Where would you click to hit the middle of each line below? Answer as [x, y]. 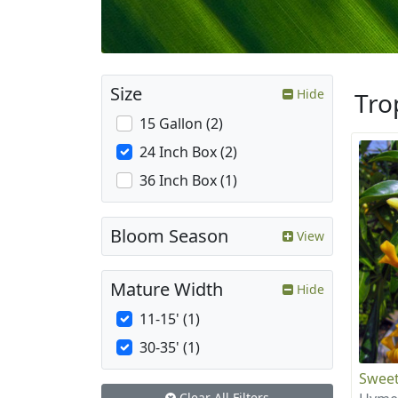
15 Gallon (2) [181, 124]
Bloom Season [169, 236]
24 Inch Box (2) [188, 152]
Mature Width [167, 290]
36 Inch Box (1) [188, 181]
